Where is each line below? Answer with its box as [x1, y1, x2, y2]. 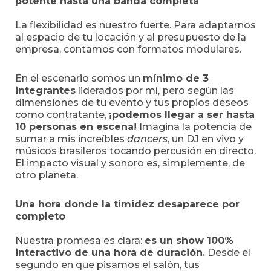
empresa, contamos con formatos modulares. [15, 44, 241, 55]
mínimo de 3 [143, 73, 209, 84]
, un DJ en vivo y [168, 133, 244, 145]
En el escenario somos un [15, 73, 143, 84]
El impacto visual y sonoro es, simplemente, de [15, 157, 245, 169]
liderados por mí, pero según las [76, 85, 234, 96]
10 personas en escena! [15, 121, 137, 132]
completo [15, 211, 65, 222]
